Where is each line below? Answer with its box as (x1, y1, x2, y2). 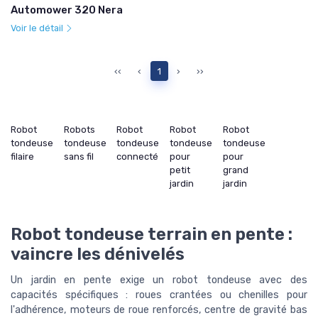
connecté (116, 150, 159, 162)
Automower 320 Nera (11, 4, 123, 17)
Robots (63, 124, 95, 135)
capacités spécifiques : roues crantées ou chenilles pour (11, 288, 307, 301)
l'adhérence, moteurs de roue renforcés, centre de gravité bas (11, 303, 307, 316)
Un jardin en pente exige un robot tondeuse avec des (11, 273, 307, 286)
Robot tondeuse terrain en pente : (11, 224, 292, 244)
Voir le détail (11, 23, 65, 34)
